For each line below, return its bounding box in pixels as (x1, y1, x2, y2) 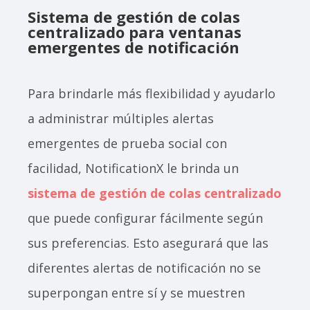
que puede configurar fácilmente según (28, 210, 263, 227)
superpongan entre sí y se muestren (28, 284, 245, 302)
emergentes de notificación (28, 37, 239, 58)
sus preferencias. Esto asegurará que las (28, 235, 268, 252)
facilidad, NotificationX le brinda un (28, 160, 239, 177)
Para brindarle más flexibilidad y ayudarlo (28, 85, 275, 102)
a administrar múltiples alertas (28, 110, 214, 127)
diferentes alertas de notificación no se (28, 259, 261, 277)
